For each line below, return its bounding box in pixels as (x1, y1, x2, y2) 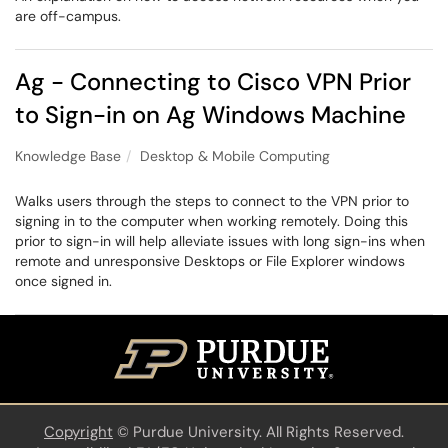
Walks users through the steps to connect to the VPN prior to (15, 192, 409, 210)
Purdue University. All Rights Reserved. (133, 422, 404, 443)
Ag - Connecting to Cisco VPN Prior (15, 66, 411, 97)
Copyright (44, 422, 113, 443)
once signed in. (15, 272, 112, 290)
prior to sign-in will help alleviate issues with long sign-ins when (15, 232, 425, 250)
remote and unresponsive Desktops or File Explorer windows (15, 252, 405, 270)
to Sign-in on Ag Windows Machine (15, 99, 406, 130)
